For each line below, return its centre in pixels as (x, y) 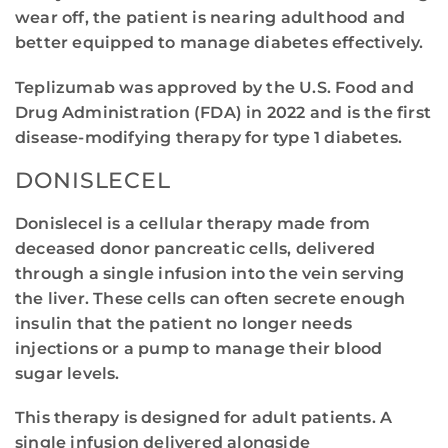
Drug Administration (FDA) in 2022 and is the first (223, 112)
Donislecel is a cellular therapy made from (193, 223)
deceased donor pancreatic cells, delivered (195, 248)
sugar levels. (67, 373)
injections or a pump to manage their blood (199, 348)
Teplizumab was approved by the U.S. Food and (214, 87)
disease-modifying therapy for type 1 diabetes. (209, 137)
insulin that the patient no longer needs (184, 323)
